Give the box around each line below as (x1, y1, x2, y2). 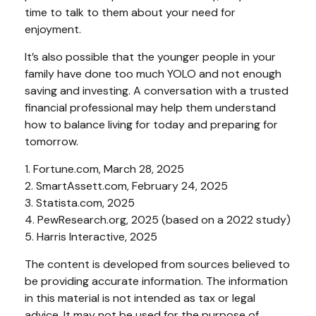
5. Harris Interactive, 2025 (25, 229, 157, 244)
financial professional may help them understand (25, 99, 276, 115)
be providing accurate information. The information (25, 273, 288, 288)
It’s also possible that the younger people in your (25, 49, 276, 64)
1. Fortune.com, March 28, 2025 (25, 161, 184, 176)
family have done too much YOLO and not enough (25, 66, 281, 81)
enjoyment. (25, 21, 81, 37)
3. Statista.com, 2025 (25, 195, 135, 210)
